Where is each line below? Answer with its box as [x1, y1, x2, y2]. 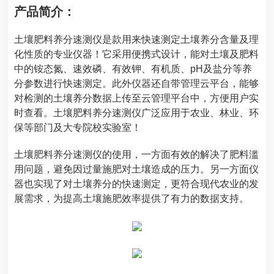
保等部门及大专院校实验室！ [14, 122, 142, 133]
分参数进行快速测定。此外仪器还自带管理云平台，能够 [14, 78, 259, 89]
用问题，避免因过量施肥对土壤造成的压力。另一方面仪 [14, 163, 259, 174]
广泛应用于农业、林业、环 [141, 107, 259, 118]
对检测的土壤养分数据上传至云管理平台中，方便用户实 [14, 92, 259, 103]
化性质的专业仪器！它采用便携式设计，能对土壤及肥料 [14, 48, 259, 59]
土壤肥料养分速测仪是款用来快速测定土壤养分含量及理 [14, 34, 259, 45]
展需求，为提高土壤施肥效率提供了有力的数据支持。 [14, 193, 250, 204]
